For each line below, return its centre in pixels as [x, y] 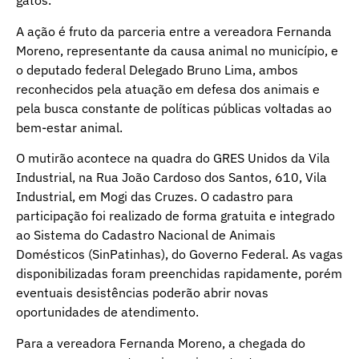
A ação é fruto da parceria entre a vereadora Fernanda [174, 31]
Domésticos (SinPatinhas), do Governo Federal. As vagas [179, 254]
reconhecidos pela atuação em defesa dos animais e [168, 89]
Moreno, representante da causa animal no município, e [177, 50]
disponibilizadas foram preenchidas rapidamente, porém [179, 274]
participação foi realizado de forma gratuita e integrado [175, 216]
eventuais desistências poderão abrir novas [142, 293]
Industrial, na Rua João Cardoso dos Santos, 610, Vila [171, 177]
